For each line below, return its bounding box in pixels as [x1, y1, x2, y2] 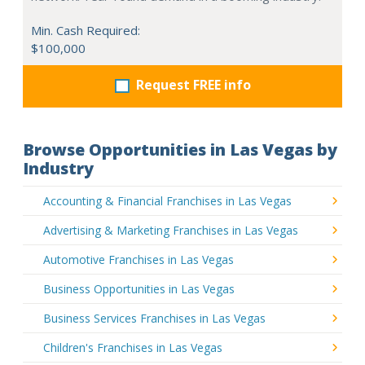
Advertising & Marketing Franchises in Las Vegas [43, 222, 298, 238]
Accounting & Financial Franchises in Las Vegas [43, 192, 292, 209]
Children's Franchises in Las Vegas [43, 339, 222, 355]
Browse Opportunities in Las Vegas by [23, 138, 337, 161]
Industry [23, 156, 94, 179]
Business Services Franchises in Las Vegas [43, 310, 266, 326]
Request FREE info [135, 75, 251, 94]
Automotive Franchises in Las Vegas [43, 251, 234, 267]
